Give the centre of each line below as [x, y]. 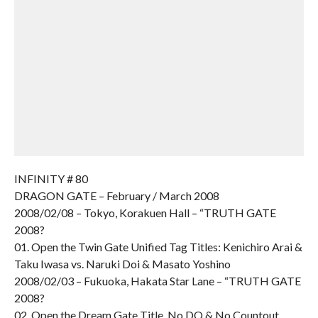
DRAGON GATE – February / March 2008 [116, 196]
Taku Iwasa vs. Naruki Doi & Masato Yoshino [122, 264]
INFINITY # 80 [51, 179]
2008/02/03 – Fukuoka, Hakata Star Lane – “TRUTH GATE [157, 281]
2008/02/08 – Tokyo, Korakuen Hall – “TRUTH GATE [145, 213]
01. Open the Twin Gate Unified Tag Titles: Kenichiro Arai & [158, 247]
